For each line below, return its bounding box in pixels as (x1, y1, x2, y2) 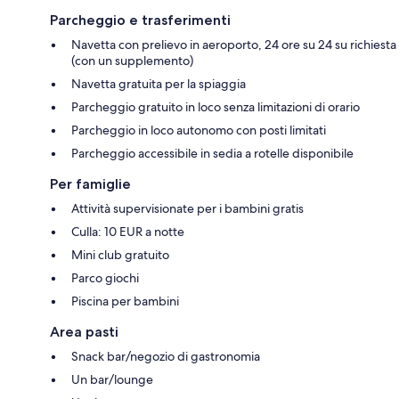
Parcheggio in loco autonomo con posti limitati (71, 122, 326, 139)
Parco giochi (71, 270, 139, 287)
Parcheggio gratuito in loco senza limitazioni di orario (71, 99, 360, 116)
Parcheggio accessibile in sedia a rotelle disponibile (71, 145, 354, 162)
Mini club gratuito (71, 247, 169, 264)
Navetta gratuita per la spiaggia (71, 76, 246, 93)
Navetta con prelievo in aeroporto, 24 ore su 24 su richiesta (71, 37, 396, 53)
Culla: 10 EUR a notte (71, 224, 184, 240)
